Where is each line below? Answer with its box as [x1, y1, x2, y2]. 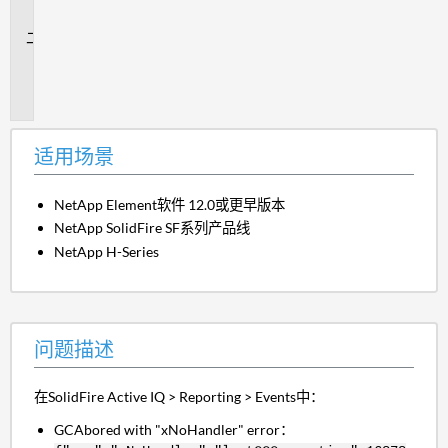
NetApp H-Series [54, 242, 160, 260]
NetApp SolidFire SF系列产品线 [54, 219, 251, 237]
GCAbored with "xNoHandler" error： [54, 420, 295, 438]
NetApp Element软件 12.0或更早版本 [54, 195, 286, 213]
